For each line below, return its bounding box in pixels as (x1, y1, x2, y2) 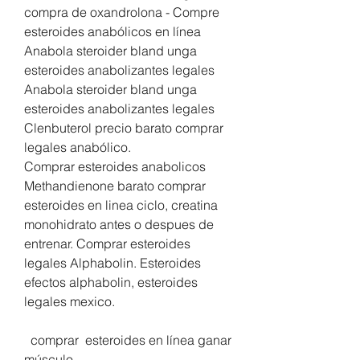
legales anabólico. (24, 139, 134, 156)
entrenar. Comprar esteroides (24, 235, 190, 252)
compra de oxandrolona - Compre (24, 4, 219, 21)
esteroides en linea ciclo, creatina (24, 197, 218, 214)
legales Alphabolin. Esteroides (24, 255, 201, 272)
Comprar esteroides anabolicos (24, 158, 206, 175)
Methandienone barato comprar (24, 178, 206, 194)
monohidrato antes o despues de (24, 216, 214, 233)
